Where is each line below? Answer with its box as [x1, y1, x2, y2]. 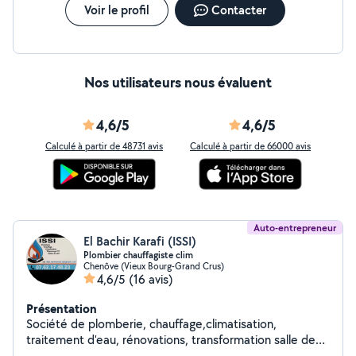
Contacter [211, 2, 266, 18]
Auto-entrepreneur [253, 221, 336, 234]
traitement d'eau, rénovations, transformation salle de [26, 331, 315, 348]
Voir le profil [83, 2, 149, 18]
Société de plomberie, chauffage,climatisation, [26, 315, 277, 332]
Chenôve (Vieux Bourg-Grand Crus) [83, 260, 224, 272]
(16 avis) [129, 271, 173, 288]
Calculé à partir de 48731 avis [45, 140, 163, 152]
